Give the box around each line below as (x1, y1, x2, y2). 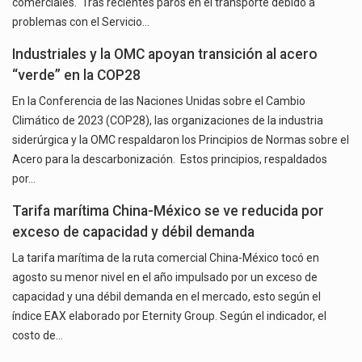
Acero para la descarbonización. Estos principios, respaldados (12, 152, 327, 166)
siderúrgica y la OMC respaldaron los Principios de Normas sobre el (12, 133, 349, 146)
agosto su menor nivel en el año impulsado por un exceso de (12, 270, 318, 284)
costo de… (12, 328, 63, 342)
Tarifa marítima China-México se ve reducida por (12, 202, 324, 219)
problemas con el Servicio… (12, 15, 149, 28)
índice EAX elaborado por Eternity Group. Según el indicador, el (12, 309, 326, 322)
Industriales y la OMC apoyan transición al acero (12, 45, 318, 62)
